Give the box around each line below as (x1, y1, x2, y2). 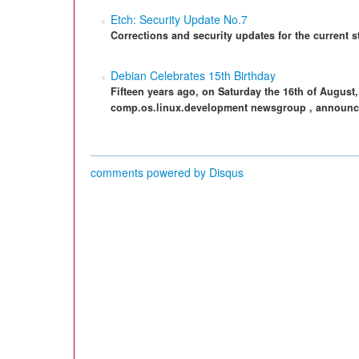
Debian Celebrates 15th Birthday (111, 67, 276, 83)
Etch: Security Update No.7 (111, 11, 248, 27)
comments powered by (91, 164, 209, 180)
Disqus (209, 164, 244, 180)
